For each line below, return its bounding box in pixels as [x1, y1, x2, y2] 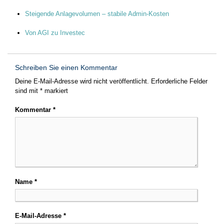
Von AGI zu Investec [25, 29, 85, 36]
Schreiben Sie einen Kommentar [15, 63, 117, 71]
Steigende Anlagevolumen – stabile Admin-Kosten [25, 9, 169, 17]
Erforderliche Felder [151, 77, 207, 85]
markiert [42, 86, 68, 94]
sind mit [15, 86, 40, 94]
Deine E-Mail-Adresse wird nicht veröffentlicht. [15, 77, 149, 85]
